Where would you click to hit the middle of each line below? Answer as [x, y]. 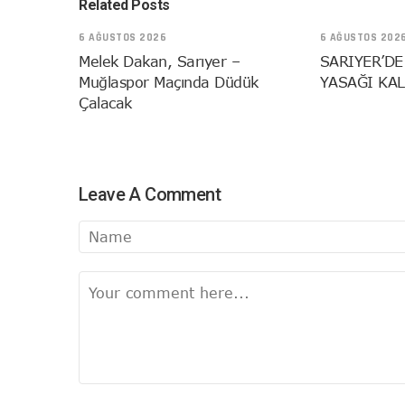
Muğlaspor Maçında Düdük [169, 82]
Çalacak [105, 103]
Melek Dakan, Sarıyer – [160, 61]
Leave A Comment [150, 194]
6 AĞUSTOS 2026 [122, 37]
